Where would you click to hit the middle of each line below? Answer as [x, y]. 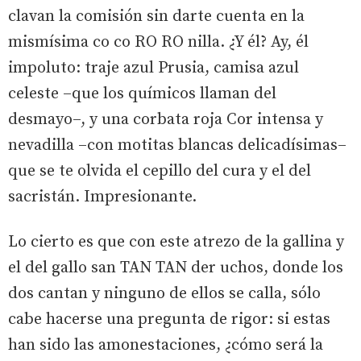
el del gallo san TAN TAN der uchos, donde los [176, 268]
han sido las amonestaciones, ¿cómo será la [166, 345]
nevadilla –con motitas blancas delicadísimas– [177, 145]
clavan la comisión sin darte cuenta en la [156, 16]
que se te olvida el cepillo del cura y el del [160, 171]
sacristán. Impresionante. [102, 197]
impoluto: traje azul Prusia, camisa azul [154, 68]
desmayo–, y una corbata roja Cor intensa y [166, 119]
